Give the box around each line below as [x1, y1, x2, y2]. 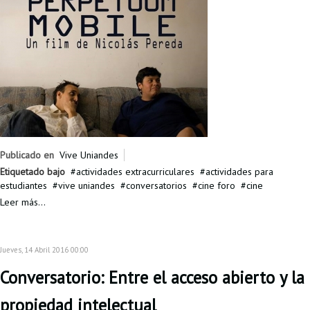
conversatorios [126, 179, 187, 192]
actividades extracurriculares [76, 165, 194, 179]
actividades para [206, 165, 273, 179]
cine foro [198, 179, 235, 192]
